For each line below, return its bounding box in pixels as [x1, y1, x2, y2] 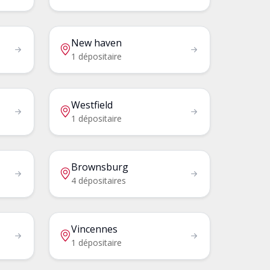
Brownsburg [71, 160, 128, 174]
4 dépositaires [71, 174, 126, 186]
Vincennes [71, 222, 118, 236]
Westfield [71, 98, 113, 111]
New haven [71, 36, 122, 49]
